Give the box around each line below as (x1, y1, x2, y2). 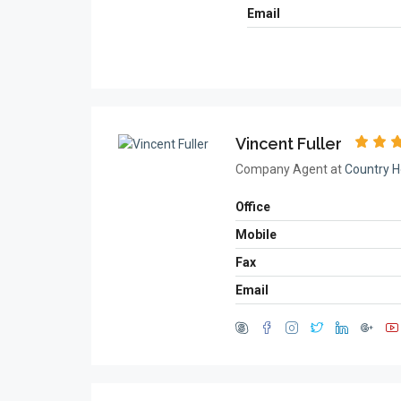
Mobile (235, 227, 277, 242)
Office (235, 200, 270, 214)
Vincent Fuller (235, 134, 342, 153)
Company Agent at (235, 162, 345, 176)
